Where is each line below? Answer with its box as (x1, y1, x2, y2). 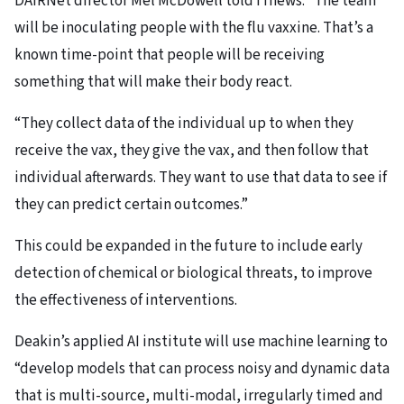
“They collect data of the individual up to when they (14, 113, 353, 135)
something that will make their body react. (14, 71, 292, 94)
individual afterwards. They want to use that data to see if (14, 167, 387, 189)
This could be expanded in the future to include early (14, 235, 363, 258)
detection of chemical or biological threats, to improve (14, 262, 372, 285)
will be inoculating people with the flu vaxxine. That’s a (14, 17, 373, 40)
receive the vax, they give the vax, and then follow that (14, 140, 369, 162)
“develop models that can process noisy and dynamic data (14, 358, 390, 381)
